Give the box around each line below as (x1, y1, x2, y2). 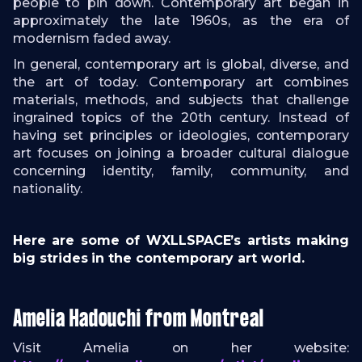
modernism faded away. (13, 31, 174, 46)
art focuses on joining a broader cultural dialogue (13, 145, 349, 161)
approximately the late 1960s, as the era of (13, 13, 349, 28)
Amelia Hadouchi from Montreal (13, 307, 268, 333)
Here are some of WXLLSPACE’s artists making (13, 233, 349, 248)
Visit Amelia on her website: (13, 340, 349, 356)
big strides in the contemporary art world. (13, 250, 305, 266)
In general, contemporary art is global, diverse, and (13, 57, 349, 72)
